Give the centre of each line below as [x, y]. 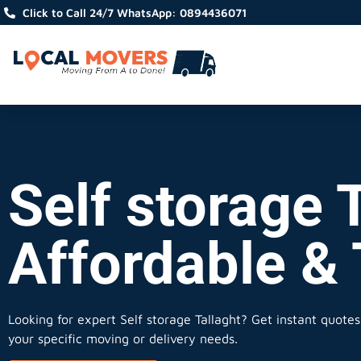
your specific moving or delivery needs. [123, 339]
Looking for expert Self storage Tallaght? [128, 320]
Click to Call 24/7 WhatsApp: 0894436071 [135, 12]
